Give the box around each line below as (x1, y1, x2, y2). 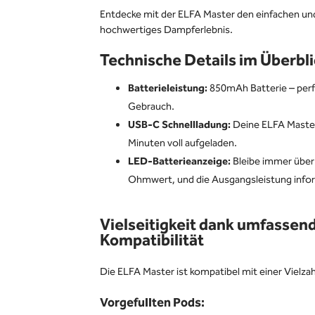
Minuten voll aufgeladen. (128, 135, 237, 152)
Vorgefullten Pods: (100, 293, 205, 313)
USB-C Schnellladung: (128, 117, 231, 134)
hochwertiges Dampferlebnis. (100, 22, 233, 39)
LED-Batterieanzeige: (128, 153, 231, 170)
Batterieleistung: (128, 80, 207, 97)
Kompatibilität (100, 229, 204, 253)
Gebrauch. (128, 98, 174, 115)
